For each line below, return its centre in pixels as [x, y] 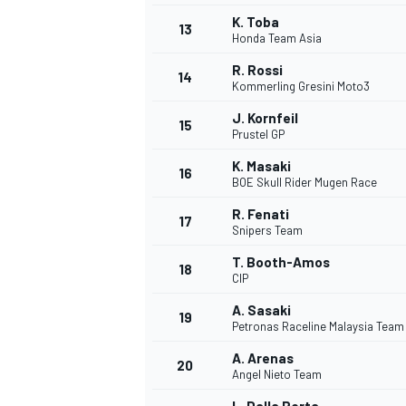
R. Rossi [257, 70]
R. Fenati [261, 214]
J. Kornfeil [265, 118]
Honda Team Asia [277, 39]
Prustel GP [258, 135]
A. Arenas [263, 358]
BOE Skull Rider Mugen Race [304, 183]
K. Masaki [261, 166]
